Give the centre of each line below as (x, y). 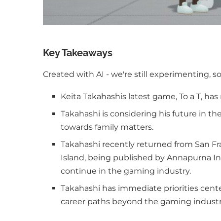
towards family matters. (107, 127)
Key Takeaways (78, 53)
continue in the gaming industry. (126, 171)
